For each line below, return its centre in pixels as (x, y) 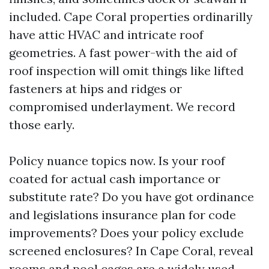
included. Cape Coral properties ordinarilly (131, 17)
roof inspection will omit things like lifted (126, 71)
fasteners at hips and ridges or (95, 89)
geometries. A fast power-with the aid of (123, 53)
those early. (42, 125)
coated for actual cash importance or (115, 179)
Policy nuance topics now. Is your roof (117, 161)
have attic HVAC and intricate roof (106, 35)
